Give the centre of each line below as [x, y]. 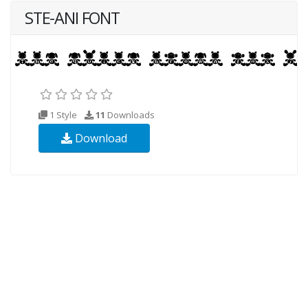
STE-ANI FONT [72, 18]
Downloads [130, 115]
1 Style [63, 115]
